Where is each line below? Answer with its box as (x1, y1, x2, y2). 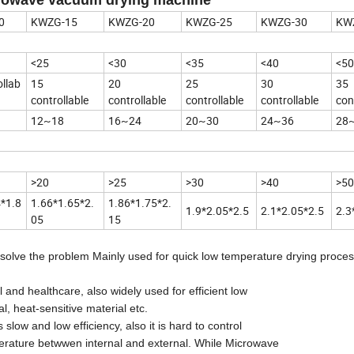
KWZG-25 (186, 13, 232, 29)
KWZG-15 (31, 13, 77, 29)
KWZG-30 (261, 13, 307, 29)
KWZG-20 (108, 13, 155, 29)
